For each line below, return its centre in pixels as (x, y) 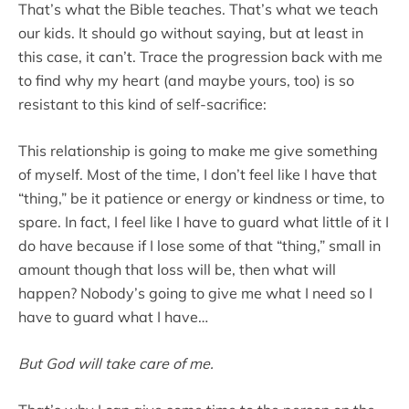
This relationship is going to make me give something (198, 151)
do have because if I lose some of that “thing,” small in (199, 246)
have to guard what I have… (113, 317)
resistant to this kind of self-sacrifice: (142, 105)
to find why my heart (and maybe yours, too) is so (186, 81)
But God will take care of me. (116, 364)
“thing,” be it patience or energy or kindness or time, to (201, 199)
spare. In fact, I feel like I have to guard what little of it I (204, 222)
